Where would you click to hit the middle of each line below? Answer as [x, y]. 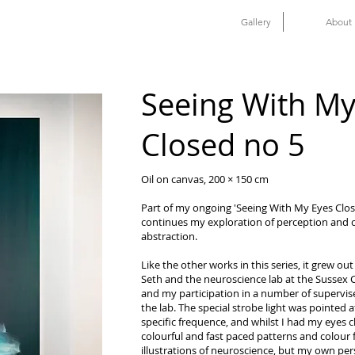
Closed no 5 [223, 145]
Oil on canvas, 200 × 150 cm [205, 179]
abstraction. [170, 236]
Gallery [256, 22]
